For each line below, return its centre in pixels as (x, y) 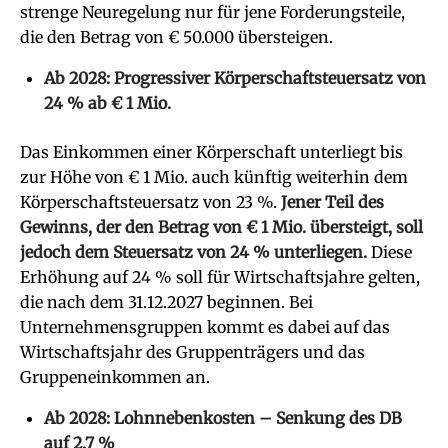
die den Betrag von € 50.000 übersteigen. (176, 37)
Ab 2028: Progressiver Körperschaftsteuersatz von (235, 78)
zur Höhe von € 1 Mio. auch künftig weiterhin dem (214, 177)
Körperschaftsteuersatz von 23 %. (150, 202)
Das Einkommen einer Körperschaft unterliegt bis (211, 152)
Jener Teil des (332, 202)
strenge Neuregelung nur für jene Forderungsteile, (212, 12)
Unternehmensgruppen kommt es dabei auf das (205, 327)
